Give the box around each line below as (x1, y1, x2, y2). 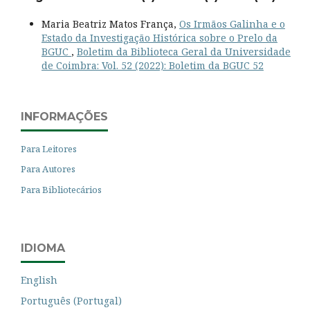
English (21, 273, 57, 287)
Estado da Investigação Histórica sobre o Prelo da (41, 30, 277, 44)
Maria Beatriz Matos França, (41, 17, 179, 30)
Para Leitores (21, 142, 77, 155)
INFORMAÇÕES (21, 109, 108, 123)
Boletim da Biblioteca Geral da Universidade (76, 44, 291, 58)
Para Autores (21, 163, 75, 176)
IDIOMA (21, 241, 65, 255)
